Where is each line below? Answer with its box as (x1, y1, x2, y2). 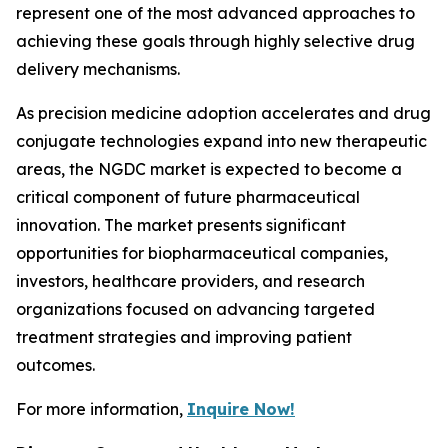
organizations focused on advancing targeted (16, 299, 375, 319)
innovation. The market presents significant (16, 215, 346, 235)
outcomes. (16, 355, 95, 375)
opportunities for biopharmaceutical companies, (16, 243, 388, 263)
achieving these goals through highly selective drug (16, 31, 415, 51)
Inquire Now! (187, 399, 295, 419)
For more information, (16, 399, 187, 419)
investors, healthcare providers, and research (16, 271, 365, 291)
